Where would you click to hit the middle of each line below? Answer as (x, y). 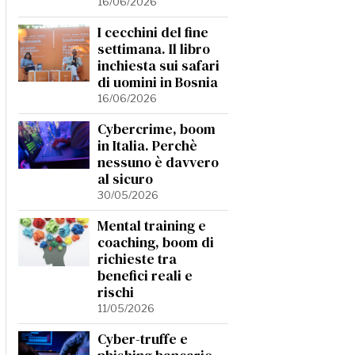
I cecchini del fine (153, 32)
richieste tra (137, 259)
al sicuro (125, 179)
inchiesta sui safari (158, 66)
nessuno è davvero (158, 162)
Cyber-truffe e (143, 339)
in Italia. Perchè (147, 146)
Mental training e (152, 226)
